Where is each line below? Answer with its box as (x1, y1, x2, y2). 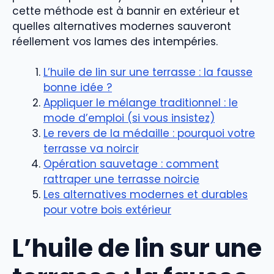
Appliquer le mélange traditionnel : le (43, 95, 238, 111)
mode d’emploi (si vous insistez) (43, 111, 215, 126)
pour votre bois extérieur (43, 202, 171, 218)
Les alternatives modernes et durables (43, 187, 248, 202)
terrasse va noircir (43, 141, 139, 157)
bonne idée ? (43, 80, 112, 95)
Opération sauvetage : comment (43, 157, 219, 172)
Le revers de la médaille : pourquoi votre (43, 126, 255, 141)
